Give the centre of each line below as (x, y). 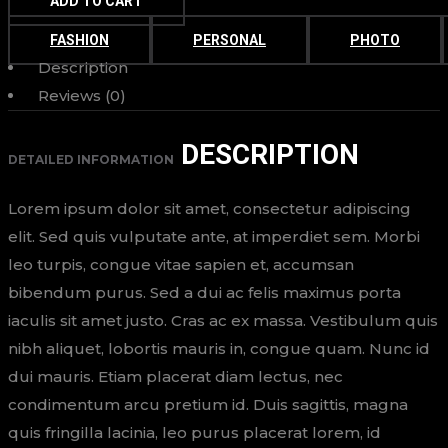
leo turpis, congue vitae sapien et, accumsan (181, 264)
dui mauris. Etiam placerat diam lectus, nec (175, 376)
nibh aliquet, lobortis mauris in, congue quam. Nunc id (219, 348)
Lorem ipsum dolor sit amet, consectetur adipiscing (209, 208)
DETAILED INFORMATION (91, 159)
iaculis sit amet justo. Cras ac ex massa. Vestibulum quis (223, 320)
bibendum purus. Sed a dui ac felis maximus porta (204, 292)
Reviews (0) (82, 95)
